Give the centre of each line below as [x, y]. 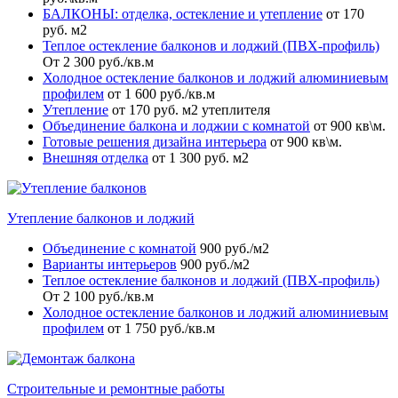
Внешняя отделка [96, 158]
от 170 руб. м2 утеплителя [191, 110]
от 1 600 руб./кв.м [161, 94]
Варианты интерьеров [110, 264]
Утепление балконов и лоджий [101, 218]
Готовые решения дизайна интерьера [155, 142]
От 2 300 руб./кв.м [98, 62]
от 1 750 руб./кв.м [161, 328]
